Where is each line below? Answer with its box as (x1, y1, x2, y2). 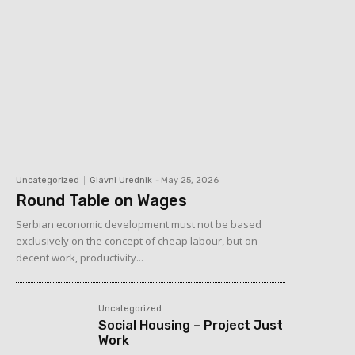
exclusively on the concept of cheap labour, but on (16, 233, 258, 248)
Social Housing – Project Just (98, 317, 284, 333)
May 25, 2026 (161, 174, 219, 185)
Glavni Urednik (90, 174, 152, 185)
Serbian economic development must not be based (16, 216, 261, 231)
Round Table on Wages (16, 190, 187, 210)
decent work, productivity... (16, 250, 143, 265)
